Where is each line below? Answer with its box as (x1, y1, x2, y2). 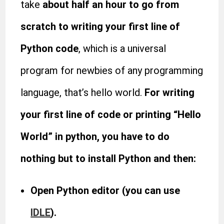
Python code (20, 42, 79, 54)
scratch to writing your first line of (20, 20, 180, 32)
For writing (144, 86, 195, 98)
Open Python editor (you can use (30, 184, 180, 196)
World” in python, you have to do (20, 130, 170, 142)
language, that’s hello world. (20, 86, 145, 98)
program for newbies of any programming (20, 64, 203, 76)
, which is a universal (78, 42, 166, 54)
